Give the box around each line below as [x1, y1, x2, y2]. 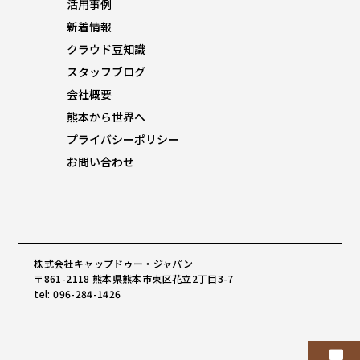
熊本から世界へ [66, 108, 145, 125]
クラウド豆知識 [66, 41, 145, 58]
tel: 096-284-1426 [34, 286, 121, 301]
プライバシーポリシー [66, 131, 179, 148]
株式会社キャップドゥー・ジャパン [34, 256, 194, 270]
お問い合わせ [66, 153, 134, 170]
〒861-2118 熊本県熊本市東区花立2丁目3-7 [34, 271, 234, 285]
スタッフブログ [66, 63, 145, 80]
